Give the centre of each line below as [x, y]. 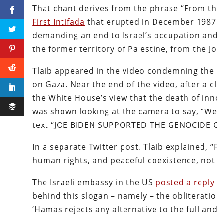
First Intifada [59, 22]
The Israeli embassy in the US [94, 182]
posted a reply [185, 182]
